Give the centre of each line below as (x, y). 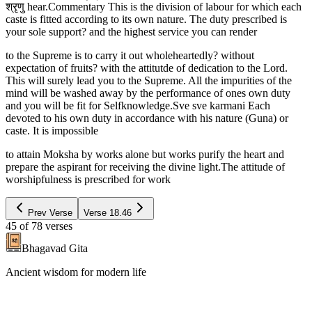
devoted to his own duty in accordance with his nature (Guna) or (147, 118)
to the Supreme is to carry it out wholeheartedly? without (130, 55)
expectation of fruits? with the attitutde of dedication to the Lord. (147, 68)
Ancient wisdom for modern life (76, 272)
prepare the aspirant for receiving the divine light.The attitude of (145, 166)
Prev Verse (50, 212)
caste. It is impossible (52, 130)
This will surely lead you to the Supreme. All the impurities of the (149, 80)
